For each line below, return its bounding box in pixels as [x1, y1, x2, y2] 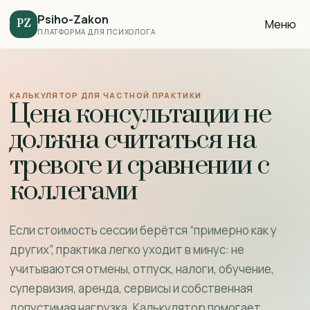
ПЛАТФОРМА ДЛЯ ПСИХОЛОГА [37, 26, 156, 37]
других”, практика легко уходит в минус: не [10, 241, 244, 257]
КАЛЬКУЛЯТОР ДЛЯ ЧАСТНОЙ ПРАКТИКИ [10, 90, 202, 100]
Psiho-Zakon [37, 11, 109, 27]
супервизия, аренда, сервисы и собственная [10, 280, 253, 296]
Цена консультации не [10, 98, 271, 131]
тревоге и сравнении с [10, 149, 268, 183]
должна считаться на [10, 123, 256, 157]
